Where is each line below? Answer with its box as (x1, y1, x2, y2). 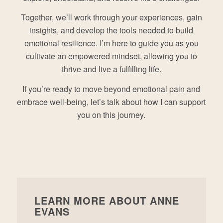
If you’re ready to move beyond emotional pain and (22, 83, 201, 95)
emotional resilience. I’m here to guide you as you (24, 37, 199, 49)
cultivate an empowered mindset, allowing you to (25, 50, 197, 62)
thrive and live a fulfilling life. (61, 63, 161, 75)
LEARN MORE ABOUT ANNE (34, 193, 179, 208)
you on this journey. (77, 109, 146, 120)
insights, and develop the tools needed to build (29, 24, 194, 36)
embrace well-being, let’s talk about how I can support (17, 96, 206, 108)
